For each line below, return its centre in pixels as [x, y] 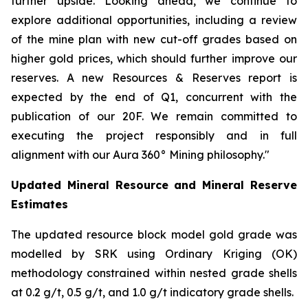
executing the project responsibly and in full [154, 135]
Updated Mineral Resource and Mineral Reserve [154, 185]
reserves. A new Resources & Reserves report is [154, 78]
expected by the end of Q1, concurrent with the [154, 97]
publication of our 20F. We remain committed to [154, 116]
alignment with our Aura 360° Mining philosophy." [140, 155]
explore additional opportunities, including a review [154, 20]
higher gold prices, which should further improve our [154, 58]
